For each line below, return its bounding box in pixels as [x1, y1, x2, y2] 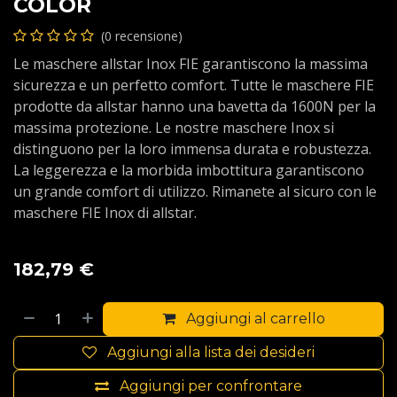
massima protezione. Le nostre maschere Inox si [13, 117, 334, 137]
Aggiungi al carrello [185, 309, 325, 327]
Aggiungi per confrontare [120, 377, 302, 394]
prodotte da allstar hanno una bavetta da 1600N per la [13, 96, 376, 116]
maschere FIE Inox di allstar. [13, 202, 197, 222]
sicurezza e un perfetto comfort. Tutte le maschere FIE [13, 74, 374, 95]
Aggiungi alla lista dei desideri [107, 343, 315, 361]
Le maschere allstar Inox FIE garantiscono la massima [13, 53, 368, 74]
